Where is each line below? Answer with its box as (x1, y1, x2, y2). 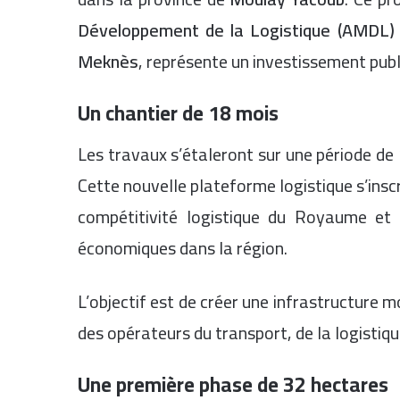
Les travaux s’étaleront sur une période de (78, 137, 398, 171)
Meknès (78, 45, 138, 78)
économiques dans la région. (78, 230, 287, 264)
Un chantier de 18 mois (78, 94, 279, 132)
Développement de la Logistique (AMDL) (78, 13, 395, 46)
